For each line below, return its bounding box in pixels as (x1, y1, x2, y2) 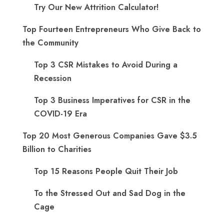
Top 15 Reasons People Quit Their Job (34, 165, 178, 177)
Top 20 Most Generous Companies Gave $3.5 (22, 130, 197, 141)
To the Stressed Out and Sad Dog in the (34, 187, 185, 199)
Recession (34, 72, 71, 84)
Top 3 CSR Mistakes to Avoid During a (34, 59, 177, 70)
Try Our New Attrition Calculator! (34, 1, 158, 13)
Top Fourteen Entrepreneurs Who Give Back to (22, 23, 201, 35)
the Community (22, 37, 78, 48)
